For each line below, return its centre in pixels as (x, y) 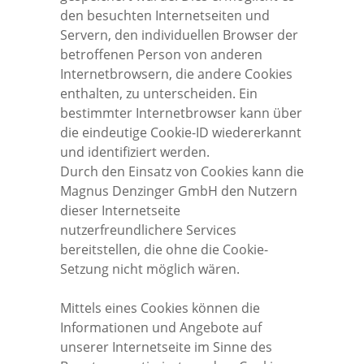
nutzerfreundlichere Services (148, 230)
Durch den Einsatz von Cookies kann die (182, 171)
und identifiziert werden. (135, 152)
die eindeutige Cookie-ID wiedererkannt (181, 132)
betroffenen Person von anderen (161, 54)
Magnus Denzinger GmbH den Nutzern (179, 191)
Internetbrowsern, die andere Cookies (176, 74)
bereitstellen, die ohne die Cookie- (164, 249)
